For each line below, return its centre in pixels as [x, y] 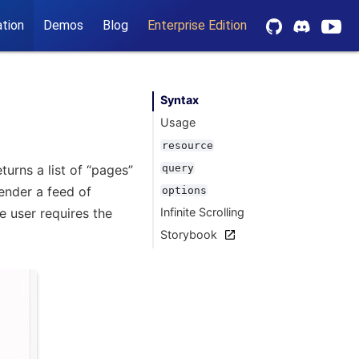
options [184, 190]
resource [187, 145]
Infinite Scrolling [203, 212]
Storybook [189, 234]
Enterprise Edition [197, 25]
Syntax [180, 100]
